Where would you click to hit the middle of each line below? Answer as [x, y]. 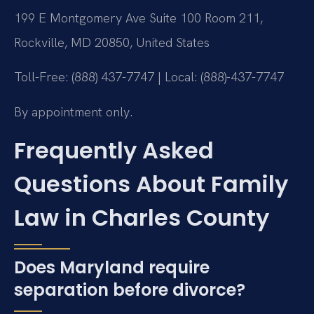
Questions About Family [151, 184]
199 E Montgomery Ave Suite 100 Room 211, [138, 18]
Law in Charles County [142, 218]
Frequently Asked [114, 151]
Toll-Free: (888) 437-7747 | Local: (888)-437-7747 [149, 77]
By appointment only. [73, 111]
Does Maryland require [112, 268]
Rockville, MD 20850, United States [112, 42]
